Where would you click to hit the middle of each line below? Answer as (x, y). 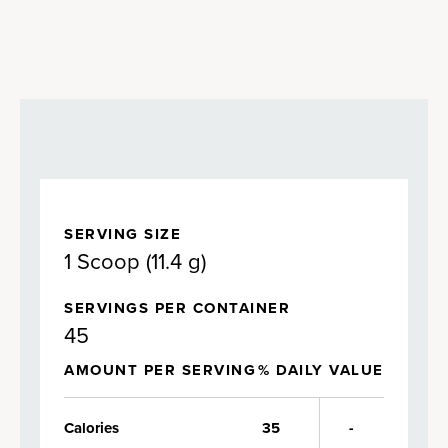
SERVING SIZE (122, 234)
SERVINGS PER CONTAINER (177, 308)
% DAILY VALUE (321, 370)
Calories (91, 428)
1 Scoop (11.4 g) (135, 260)
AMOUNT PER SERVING (160, 370)
